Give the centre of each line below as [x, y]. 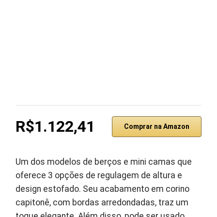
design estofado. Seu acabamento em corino [103, 189]
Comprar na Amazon [156, 126]
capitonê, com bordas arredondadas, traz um [102, 202]
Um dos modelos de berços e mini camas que [104, 162]
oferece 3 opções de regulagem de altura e [99, 175]
